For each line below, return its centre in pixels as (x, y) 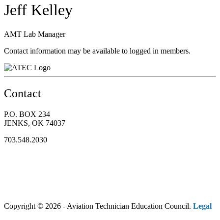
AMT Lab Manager (35, 34)
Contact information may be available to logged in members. (97, 51)
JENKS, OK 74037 (35, 123)
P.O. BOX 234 (27, 114)
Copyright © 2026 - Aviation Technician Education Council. (98, 206)
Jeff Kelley (38, 10)
